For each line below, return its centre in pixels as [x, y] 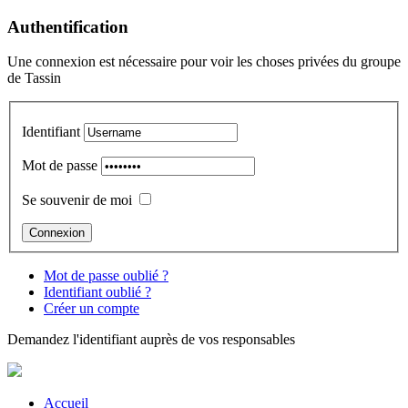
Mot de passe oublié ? [106, 276]
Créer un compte [92, 309]
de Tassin [34, 78]
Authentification [68, 26]
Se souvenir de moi [77, 200]
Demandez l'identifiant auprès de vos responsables [151, 340]
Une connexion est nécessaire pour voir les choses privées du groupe [204, 62]
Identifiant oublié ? [97, 292]
